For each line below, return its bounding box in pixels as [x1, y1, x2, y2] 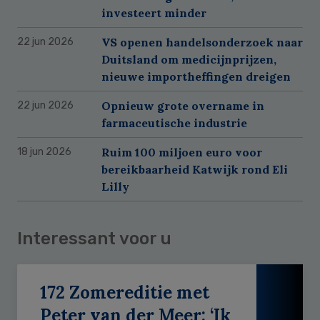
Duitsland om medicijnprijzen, [101, 51, 276, 66]
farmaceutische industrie [101, 115, 247, 130]
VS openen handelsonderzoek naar [101, 34, 303, 49]
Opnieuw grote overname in [101, 98, 264, 113]
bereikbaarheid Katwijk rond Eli [101, 161, 288, 176]
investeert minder [101, 5, 206, 20]
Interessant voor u [17, 228, 171, 249]
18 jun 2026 [17, 145, 71, 158]
